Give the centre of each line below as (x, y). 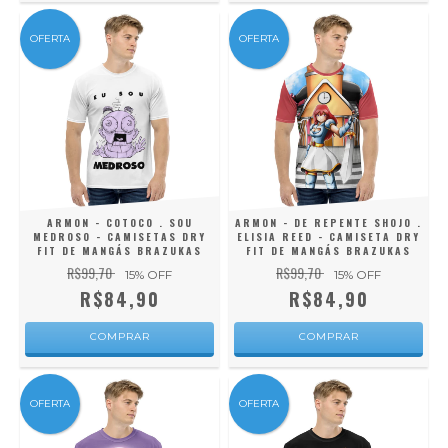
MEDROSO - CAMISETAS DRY (119, 236)
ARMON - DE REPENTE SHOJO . (328, 222)
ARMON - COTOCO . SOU (119, 222)
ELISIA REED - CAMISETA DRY (328, 236)
